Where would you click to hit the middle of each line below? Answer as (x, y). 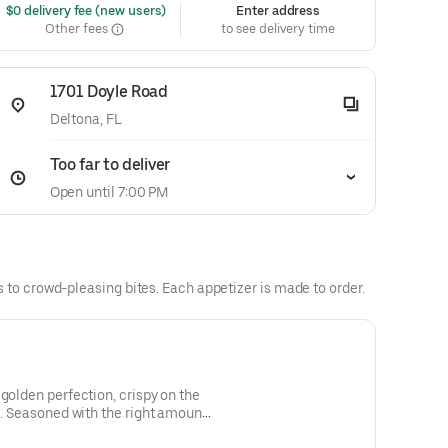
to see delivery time (278, 28)
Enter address (278, 10)
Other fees (78, 28)
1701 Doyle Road (108, 91)
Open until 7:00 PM (109, 192)
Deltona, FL (85, 119)
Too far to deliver (109, 164)
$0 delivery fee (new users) (84, 10)
